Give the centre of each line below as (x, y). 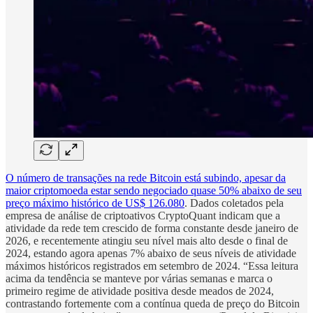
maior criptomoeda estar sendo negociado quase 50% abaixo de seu (154, 190)
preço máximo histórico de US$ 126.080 (95, 203)
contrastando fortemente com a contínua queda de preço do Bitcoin (153, 303)
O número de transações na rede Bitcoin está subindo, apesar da (146, 177)
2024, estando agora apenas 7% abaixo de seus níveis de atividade (151, 253)
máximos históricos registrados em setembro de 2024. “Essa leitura (152, 265)
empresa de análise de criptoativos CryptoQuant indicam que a (143, 215)
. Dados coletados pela (234, 203)
